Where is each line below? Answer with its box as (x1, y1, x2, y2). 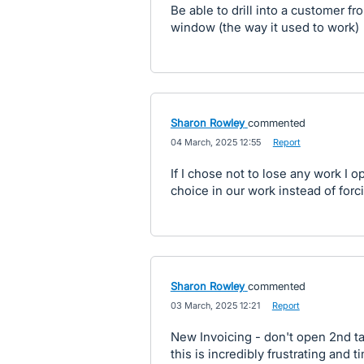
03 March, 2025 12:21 (170, 300, 260, 311)
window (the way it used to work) (170, 19, 359, 35)
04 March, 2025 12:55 (170, 136, 261, 148)
